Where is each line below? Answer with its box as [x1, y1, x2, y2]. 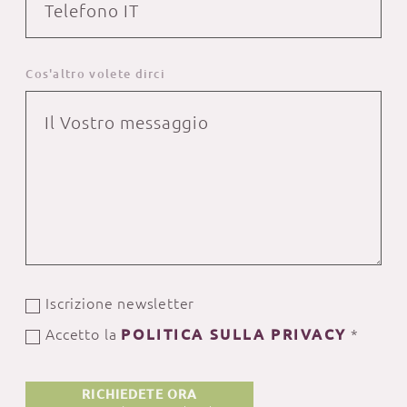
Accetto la [45, 326, 122, 343]
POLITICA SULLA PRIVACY [121, 326, 347, 343]
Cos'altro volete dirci [25, 67, 166, 81]
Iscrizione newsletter [45, 295, 195, 313]
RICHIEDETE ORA [82, 387, 198, 402]
